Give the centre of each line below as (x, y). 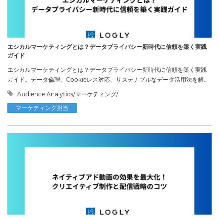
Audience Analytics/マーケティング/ (67, 94)
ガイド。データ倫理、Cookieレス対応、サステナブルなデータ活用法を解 (106, 79)
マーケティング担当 (42, 108)
